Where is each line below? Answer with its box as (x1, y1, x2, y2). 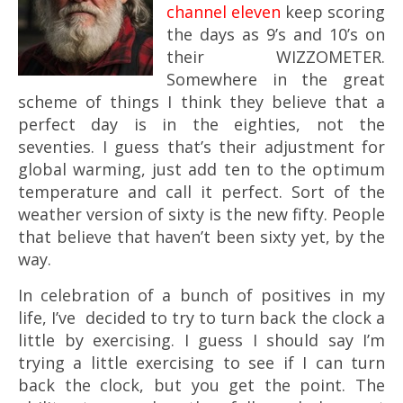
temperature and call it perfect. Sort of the (18, 181, 385, 202)
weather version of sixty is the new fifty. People (18, 203, 385, 225)
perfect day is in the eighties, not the (18, 113, 385, 135)
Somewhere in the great (166, 68, 385, 90)
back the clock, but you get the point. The (18, 374, 385, 396)
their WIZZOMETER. (166, 46, 385, 67)
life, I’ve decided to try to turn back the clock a (18, 307, 385, 328)
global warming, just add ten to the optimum (18, 158, 385, 180)
